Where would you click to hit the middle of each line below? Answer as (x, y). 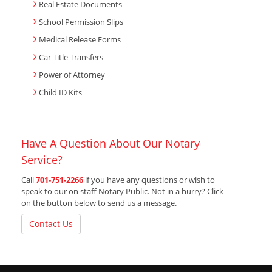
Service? (42, 160)
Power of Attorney (72, 75)
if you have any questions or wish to (150, 180)
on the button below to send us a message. (99, 203)
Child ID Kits (60, 93)
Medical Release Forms (80, 40)
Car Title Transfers (71, 57)
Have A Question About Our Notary (110, 144)
